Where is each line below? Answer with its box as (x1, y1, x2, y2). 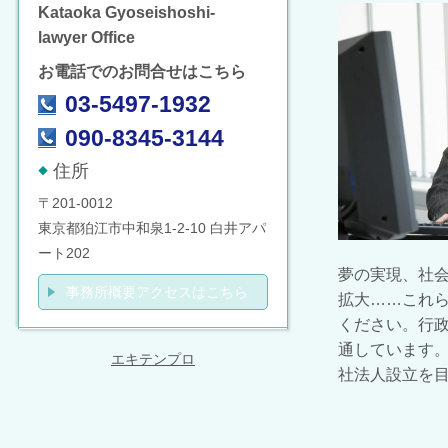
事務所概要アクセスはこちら (66, 284, 248, 301)
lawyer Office (38, 28, 135, 46)
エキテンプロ (111, 351, 195, 368)
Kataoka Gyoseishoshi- (38, 3, 215, 21)
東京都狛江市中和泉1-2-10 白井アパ (38, 220, 266, 237)
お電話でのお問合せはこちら (38, 62, 246, 80)
